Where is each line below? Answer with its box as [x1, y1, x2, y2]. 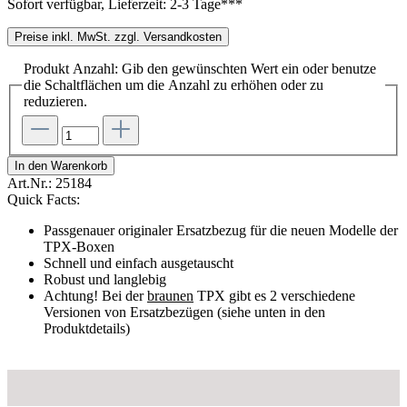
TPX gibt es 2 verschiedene [194, 288, 355, 304]
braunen [147, 288, 194, 304]
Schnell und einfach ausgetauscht [44, 255, 233, 272]
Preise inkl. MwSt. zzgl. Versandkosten [15, 30, 222, 45]
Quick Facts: [7, 192, 80, 208]
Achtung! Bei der [44, 288, 147, 304]
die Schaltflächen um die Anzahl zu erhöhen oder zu [24, 77, 323, 94]
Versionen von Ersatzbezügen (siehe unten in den [44, 304, 325, 321]
